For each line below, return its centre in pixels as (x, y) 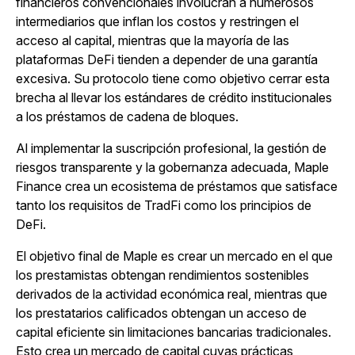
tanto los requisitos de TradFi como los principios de (164, 206)
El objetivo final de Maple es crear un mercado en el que (174, 256)
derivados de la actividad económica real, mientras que (172, 294)
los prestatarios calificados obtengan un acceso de (161, 313)
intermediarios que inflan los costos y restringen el (157, 22)
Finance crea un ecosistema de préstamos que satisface (177, 187)
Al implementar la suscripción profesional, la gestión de (171, 149)
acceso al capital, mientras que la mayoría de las (153, 41)
